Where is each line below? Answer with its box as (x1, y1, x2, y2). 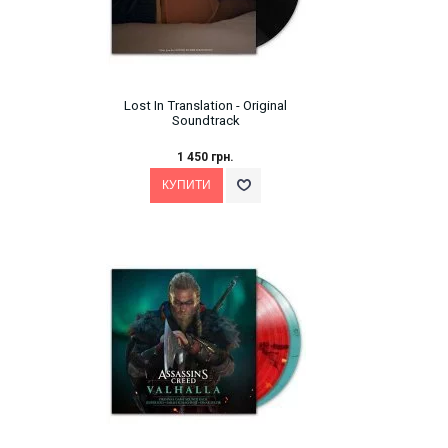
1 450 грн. (177, 150, 234, 165)
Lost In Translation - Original (124, 97, 287, 113)
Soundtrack (171, 112, 240, 128)
